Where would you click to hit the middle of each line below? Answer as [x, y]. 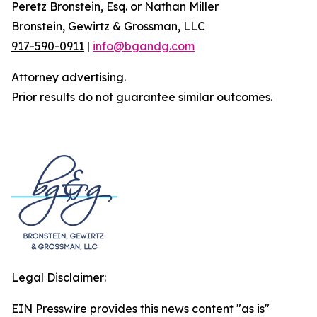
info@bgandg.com [144, 46]
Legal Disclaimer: [59, 277]
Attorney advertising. [69, 77]
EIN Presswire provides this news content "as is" [140, 309]
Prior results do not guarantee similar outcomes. [142, 97]
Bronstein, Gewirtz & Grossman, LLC [108, 26]
